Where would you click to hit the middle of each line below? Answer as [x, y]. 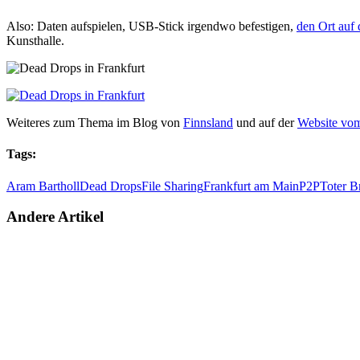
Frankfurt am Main [251, 186]
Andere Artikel [55, 217]
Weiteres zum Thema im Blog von [95, 123]
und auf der [265, 123]
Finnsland [208, 123]
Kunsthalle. [35, 41]
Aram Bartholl [43, 186]
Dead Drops [110, 186]
